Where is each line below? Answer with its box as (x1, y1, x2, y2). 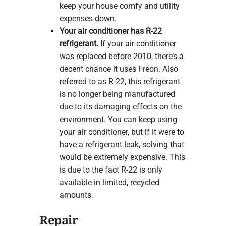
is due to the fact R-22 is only (59, 164, 162, 175)
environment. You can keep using (59, 114, 177, 124)
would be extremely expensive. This (59, 152, 185, 162)
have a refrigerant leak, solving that (59, 139, 184, 149)
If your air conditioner (98, 38, 176, 48)
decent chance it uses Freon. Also (59, 64, 178, 74)
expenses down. (59, 13, 117, 23)
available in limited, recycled (59, 177, 159, 187)
